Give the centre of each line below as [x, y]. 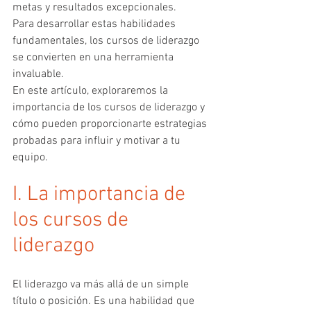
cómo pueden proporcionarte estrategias [111, 124]
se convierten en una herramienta [94, 57]
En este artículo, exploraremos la [92, 91]
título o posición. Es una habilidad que [105, 301]
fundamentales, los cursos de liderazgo [107, 41]
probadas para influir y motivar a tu [98, 141]
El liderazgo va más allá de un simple [102, 284]
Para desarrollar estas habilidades [95, 24]
